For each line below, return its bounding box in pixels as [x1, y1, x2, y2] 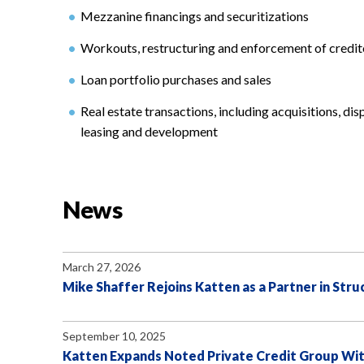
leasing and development [80, 123, 218, 139]
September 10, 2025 [63, 329, 166, 343]
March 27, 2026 [63, 260, 141, 274]
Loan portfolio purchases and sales [80, 71, 271, 87]
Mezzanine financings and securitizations [80, 8, 309, 24]
